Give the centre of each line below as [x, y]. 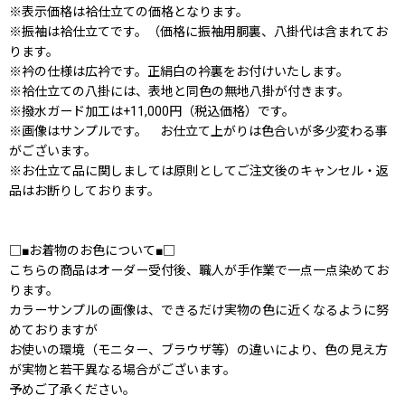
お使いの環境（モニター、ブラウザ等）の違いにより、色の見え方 [198, 350]
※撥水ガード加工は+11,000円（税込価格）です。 [152, 112]
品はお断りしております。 [85, 191]
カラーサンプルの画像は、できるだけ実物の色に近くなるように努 [199, 311]
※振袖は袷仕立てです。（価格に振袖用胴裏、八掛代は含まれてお [198, 32]
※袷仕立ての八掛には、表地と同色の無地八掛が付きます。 [179, 92]
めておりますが [53, 330]
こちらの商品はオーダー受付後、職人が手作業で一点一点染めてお [199, 271]
